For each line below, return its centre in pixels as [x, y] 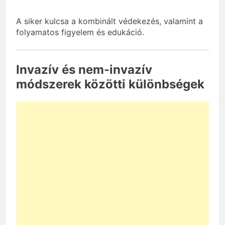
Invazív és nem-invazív [84, 70]
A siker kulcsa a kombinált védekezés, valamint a [109, 21]
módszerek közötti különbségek [110, 84]
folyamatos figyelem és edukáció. [80, 32]
